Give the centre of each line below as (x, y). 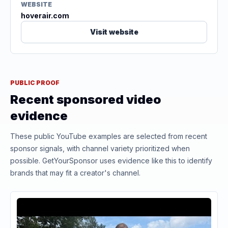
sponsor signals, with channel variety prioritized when (100, 148)
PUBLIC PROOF (35, 83)
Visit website (114, 32)
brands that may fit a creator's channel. (75, 173)
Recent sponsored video (86, 99)
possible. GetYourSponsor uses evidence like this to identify (111, 161)
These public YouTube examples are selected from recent (109, 136)
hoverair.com (45, 16)
